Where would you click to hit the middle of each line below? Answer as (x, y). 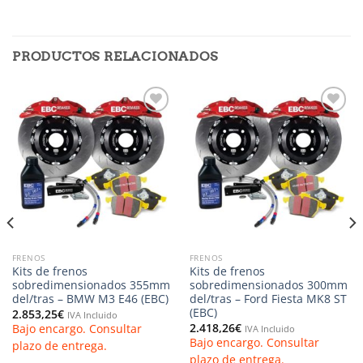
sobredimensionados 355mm (91, 285)
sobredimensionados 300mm (268, 285)
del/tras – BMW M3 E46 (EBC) (90, 299)
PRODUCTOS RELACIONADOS (115, 56)
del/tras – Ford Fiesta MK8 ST (268, 299)
